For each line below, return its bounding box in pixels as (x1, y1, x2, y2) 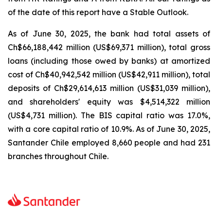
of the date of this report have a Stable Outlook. (8, 7, 188, 17)
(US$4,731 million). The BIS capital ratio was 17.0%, (8, 110, 210, 120)
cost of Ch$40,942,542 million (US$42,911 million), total (8, 70, 210, 79)
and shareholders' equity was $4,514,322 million (8, 97, 210, 107)
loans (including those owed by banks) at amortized (8, 56, 210, 66)
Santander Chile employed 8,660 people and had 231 (8, 138, 210, 147)
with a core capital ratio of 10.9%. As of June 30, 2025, (8, 124, 210, 134)
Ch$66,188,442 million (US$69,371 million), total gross (8, 42, 210, 52)
